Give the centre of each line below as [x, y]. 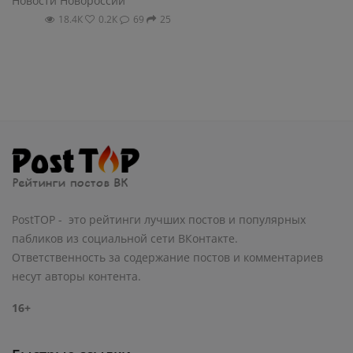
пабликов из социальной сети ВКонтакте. [125, 238]
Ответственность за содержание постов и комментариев [167, 257]
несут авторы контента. [78, 276]
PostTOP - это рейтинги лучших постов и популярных [159, 219]
